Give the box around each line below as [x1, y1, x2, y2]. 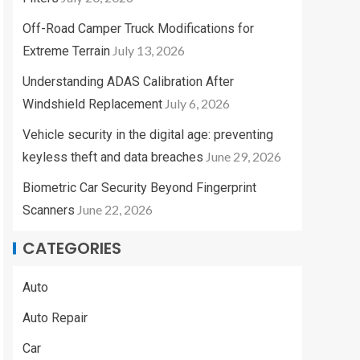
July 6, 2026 [165, 96, 230, 112]
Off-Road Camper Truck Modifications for [22, 21, 254, 37]
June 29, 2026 [206, 149, 281, 165]
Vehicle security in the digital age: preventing [22, 127, 273, 143]
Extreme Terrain [22, 43, 110, 59]
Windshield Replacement [22, 96, 162, 112]
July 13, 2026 [112, 43, 185, 59]
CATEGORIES [22, 237, 121, 260]
